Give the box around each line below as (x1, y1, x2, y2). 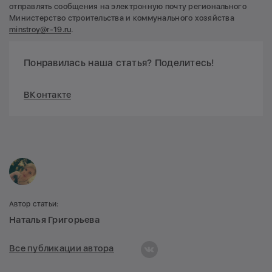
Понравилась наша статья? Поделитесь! (24, 57, 215, 69)
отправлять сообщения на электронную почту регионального (9, 2, 246, 12)
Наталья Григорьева (9, 214, 100, 226)
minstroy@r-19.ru (9, 25, 72, 35)
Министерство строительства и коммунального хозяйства (9, 13, 235, 23)
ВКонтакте (24, 89, 72, 101)
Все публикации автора (9, 242, 114, 254)
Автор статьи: (9, 200, 59, 209)
